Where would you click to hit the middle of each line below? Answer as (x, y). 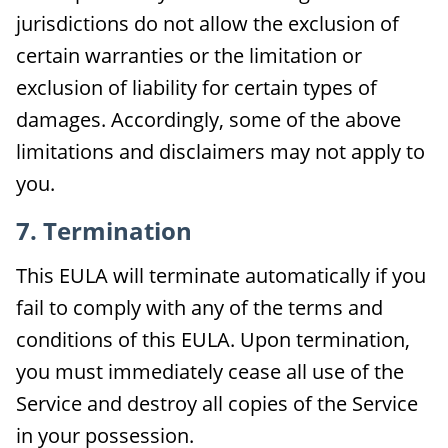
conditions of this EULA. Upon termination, (213, 339)
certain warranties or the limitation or (189, 55)
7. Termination (104, 230)
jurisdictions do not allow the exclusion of (207, 23)
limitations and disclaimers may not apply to (220, 151)
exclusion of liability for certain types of (196, 87)
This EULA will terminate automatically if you (221, 275)
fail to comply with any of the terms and (199, 307)
